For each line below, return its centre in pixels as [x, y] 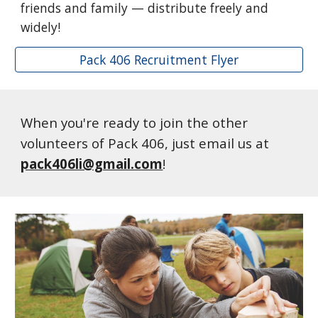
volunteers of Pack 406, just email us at [145, 143]
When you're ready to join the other [135, 122]
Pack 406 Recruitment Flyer [159, 60]
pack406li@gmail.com [92, 164]
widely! [41, 27]
